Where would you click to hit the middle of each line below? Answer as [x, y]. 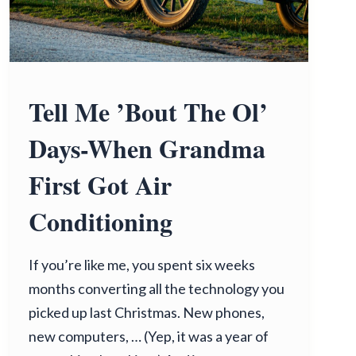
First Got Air [100, 185]
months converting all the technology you [157, 288]
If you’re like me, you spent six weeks [142, 265]
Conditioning [101, 221]
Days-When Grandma [147, 148]
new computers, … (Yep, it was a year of [149, 336]
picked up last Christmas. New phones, [147, 312]
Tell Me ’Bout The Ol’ [148, 112]
